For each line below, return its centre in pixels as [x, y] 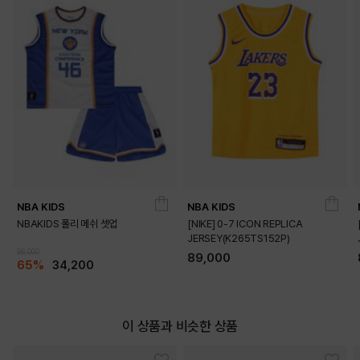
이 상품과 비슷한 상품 [180, 327]
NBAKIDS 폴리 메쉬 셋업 [67, 224]
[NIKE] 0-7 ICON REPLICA [245, 224]
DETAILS [180, 186]
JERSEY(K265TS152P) [239, 239]
